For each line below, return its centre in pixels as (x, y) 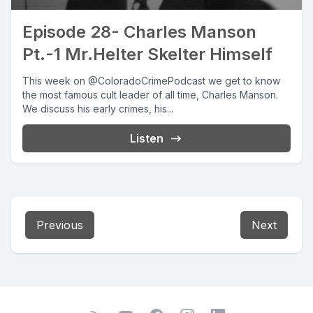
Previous (60, 225)
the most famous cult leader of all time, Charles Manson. (150, 94)
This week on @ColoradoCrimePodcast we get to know (151, 80)
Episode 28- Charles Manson (139, 31)
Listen (147, 138)
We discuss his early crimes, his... (98, 108)
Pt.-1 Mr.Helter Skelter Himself (147, 54)
